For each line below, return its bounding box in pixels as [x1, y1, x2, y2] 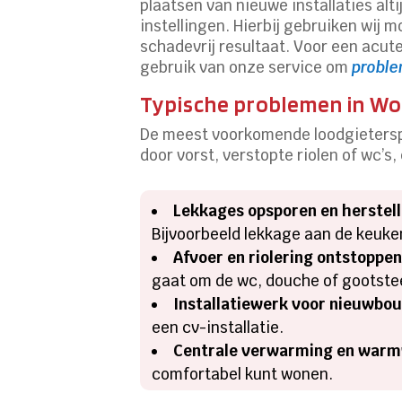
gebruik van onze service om [140, 57, 353, 77]
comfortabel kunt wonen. [152, 363, 334, 384]
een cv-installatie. [152, 317, 284, 337]
